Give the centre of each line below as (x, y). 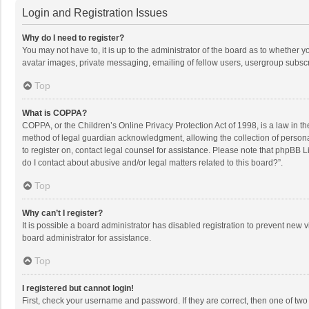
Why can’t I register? (62, 213)
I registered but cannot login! (78, 289)
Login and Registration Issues (95, 13)
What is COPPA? (54, 113)
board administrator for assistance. (87, 238)
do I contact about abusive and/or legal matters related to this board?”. (152, 163)
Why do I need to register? (73, 38)
